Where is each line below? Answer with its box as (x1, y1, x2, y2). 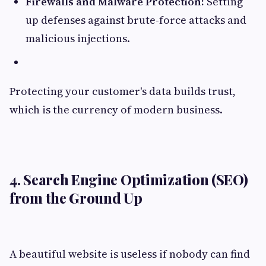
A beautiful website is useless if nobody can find (9, 246, 250, 262)
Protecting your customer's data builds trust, (9, 84, 236, 99)
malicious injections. (26, 31, 130, 46)
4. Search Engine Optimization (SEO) (9, 170, 248, 189)
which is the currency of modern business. (9, 102, 223, 118)
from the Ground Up (9, 188, 142, 208)
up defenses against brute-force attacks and (26, 12, 246, 28)
